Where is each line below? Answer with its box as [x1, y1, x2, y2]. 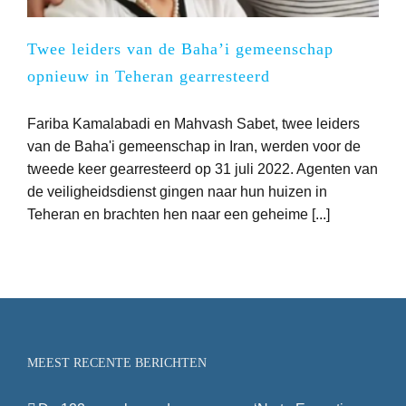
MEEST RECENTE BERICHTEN [27, 355, 207, 370]
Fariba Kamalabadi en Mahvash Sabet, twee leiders [27, 115, 360, 131]
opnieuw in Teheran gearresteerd [27, 66, 270, 85]
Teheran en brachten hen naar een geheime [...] [27, 206, 330, 222]
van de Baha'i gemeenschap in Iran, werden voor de [27, 138, 361, 154]
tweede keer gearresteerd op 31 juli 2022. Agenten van [27, 160, 378, 177]
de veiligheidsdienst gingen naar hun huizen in [27, 183, 327, 199]
